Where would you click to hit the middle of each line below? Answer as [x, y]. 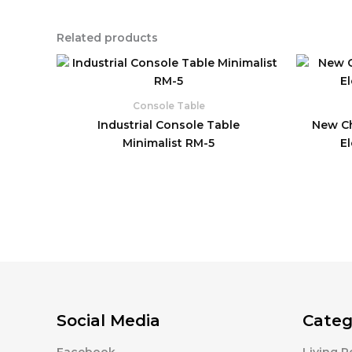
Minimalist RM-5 [169, 143]
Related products [107, 37]
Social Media [108, 321]
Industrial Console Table [169, 125]
